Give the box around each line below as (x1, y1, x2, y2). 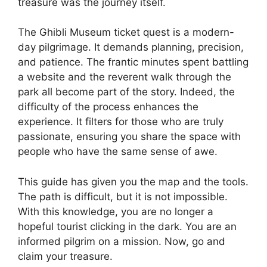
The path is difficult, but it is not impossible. (18, 190, 228, 203)
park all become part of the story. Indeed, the (18, 86, 235, 98)
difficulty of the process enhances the (18, 101, 198, 113)
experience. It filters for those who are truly (18, 116, 223, 128)
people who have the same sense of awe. (18, 145, 218, 158)
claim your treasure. (18, 250, 113, 262)
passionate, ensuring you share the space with (18, 131, 241, 143)
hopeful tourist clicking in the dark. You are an (18, 220, 237, 232)
